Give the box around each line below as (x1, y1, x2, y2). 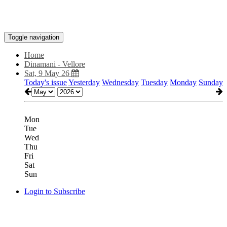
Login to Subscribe (24, 187, 85, 196)
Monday (170, 78, 197, 87)
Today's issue (24, 78, 67, 87)
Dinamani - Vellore (24, 60, 85, 68)
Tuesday (141, 78, 168, 87)
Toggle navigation (8, 33, 59, 41)
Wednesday (102, 78, 139, 87)
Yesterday (68, 78, 100, 87)
